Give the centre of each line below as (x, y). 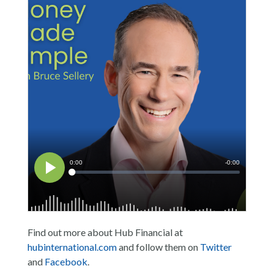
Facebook (66, 261)
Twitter (216, 247)
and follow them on (158, 247)
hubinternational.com (72, 247)
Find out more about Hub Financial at (105, 232)
